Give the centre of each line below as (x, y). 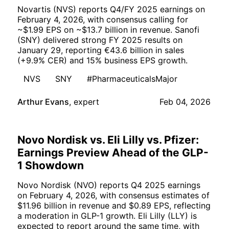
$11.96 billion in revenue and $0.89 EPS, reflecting (114, 206)
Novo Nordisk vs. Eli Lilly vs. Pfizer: (108, 140)
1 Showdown (51, 166)
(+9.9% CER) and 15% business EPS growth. (102, 61)
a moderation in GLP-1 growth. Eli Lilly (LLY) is (107, 216)
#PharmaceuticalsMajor (132, 79)
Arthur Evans (43, 102)
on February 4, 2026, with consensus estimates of (113, 196)
